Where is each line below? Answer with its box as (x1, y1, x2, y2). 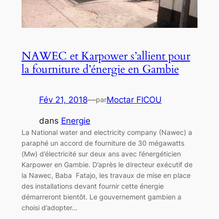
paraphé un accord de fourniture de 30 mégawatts (21, 138, 184, 147)
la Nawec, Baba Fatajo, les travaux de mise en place (21, 171, 191, 179)
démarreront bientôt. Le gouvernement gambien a (21, 192, 181, 201)
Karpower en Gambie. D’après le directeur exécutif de (21, 160, 193, 169)
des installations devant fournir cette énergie (21, 181, 164, 190)
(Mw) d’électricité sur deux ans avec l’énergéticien (21, 149, 181, 158)
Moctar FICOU (106, 94, 162, 105)
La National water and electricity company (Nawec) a (21, 128, 192, 136)
